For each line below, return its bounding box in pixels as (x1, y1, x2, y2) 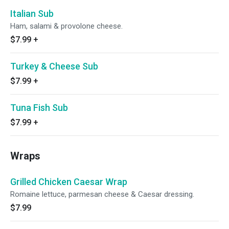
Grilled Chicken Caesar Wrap (10, 176, 127, 187)
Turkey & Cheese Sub (10, 61, 98, 72)
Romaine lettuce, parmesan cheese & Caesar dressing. (10, 190, 194, 199)
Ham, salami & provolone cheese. (10, 21, 123, 31)
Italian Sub (10, 8, 54, 19)
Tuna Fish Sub (10, 102, 68, 113)
